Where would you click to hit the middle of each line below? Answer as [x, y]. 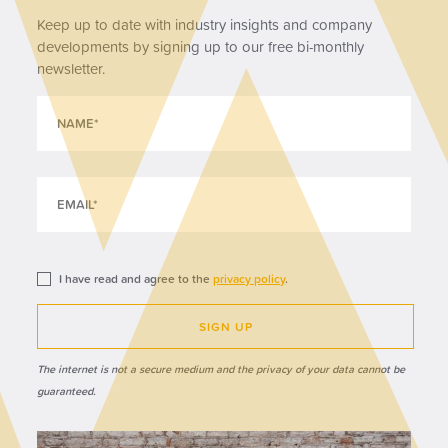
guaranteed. [67, 391]
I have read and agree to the [136, 279]
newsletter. [71, 69]
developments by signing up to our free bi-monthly [201, 47]
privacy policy [249, 279]
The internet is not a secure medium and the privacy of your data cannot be [221, 369]
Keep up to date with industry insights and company [205, 25]
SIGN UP [225, 327]
